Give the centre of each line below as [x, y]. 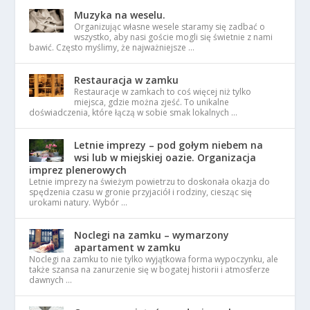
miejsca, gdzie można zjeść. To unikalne [152, 102]
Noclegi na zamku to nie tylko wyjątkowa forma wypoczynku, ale [154, 259]
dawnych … [51, 280]
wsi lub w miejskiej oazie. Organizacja [165, 158]
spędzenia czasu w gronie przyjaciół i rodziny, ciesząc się [141, 192]
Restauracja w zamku [127, 80]
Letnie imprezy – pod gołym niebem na [169, 145]
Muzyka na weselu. [120, 15]
